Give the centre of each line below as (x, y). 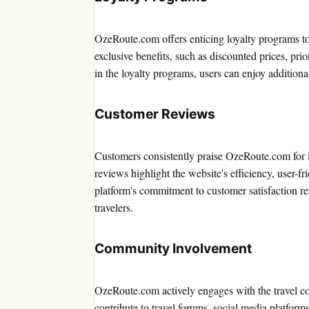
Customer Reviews (155, 114)
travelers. (114, 208)
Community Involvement (173, 249)
